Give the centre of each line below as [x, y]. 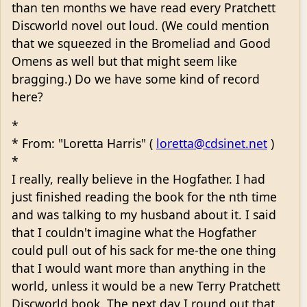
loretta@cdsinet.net [212, 143]
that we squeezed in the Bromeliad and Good [141, 43]
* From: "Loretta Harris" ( [84, 143]
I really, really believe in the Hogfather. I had [138, 179]
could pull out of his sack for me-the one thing [144, 250]
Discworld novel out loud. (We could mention [140, 25]
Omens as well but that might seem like [124, 61]
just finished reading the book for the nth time [144, 196]
